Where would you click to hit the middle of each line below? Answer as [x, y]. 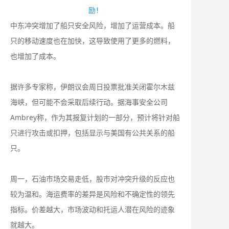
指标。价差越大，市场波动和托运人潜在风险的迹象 [93, 210]
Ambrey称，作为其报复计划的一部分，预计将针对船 [95, 118]
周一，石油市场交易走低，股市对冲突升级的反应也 [93, 179]
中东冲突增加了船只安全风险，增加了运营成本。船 [93, 26]
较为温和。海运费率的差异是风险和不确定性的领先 [93, 194]
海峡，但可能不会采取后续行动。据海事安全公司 [89, 102]
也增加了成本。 [35, 56]
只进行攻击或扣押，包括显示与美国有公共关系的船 [93, 133]
